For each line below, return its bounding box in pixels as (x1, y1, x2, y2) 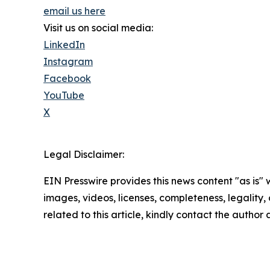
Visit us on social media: (43, 22, 153, 34)
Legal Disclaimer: (43, 148, 124, 161)
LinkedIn (43, 39, 85, 51)
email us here (43, 5, 105, 17)
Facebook (43, 72, 91, 85)
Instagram (43, 55, 93, 68)
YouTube (43, 89, 84, 102)
